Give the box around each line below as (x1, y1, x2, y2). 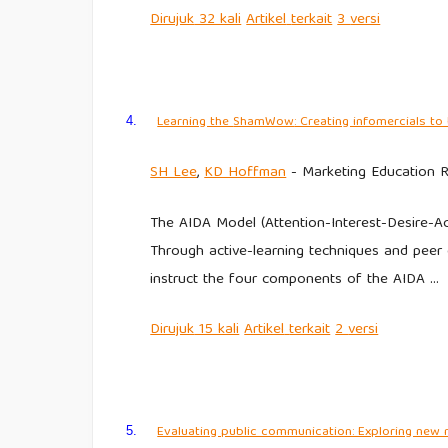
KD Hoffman (204, 159, 287, 186)
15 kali (194, 317, 240, 344)
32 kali (194, 7, 242, 34)
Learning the (157, 110, 234, 134)
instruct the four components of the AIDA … (150, 266, 440, 293)
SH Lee (150, 159, 198, 186)
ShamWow (233, 110, 295, 134)
